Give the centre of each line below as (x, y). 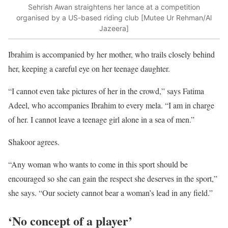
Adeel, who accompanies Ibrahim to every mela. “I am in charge (111, 105)
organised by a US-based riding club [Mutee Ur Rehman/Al (114, 17)
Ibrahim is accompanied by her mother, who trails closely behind (111, 54)
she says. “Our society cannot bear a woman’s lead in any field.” (110, 193)
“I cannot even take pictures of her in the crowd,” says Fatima (106, 91)
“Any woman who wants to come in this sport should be (98, 164)
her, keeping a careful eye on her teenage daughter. (89, 69)
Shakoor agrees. (34, 142)
